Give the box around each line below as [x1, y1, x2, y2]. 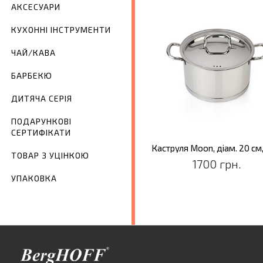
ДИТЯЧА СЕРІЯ [11, 93, 72, 104]
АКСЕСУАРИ [11, 2, 60, 12]
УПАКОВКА [11, 173, 57, 184]
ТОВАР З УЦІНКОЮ [11, 150, 89, 161]
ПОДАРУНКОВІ [11, 116, 72, 127]
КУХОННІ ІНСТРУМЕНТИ [11, 25, 111, 35]
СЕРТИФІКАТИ [11, 127, 71, 138]
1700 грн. [192, 156, 241, 171]
